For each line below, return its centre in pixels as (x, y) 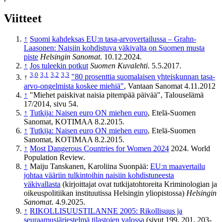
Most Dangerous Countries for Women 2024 (99, 148)
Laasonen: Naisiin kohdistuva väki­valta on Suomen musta (114, 48)
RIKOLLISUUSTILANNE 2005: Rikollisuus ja (106, 211)
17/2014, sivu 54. (51, 104)
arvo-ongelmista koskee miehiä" (74, 86)
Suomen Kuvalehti (119, 66)
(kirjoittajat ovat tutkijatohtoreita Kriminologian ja (139, 184)
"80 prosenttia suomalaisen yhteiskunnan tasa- (143, 77)
